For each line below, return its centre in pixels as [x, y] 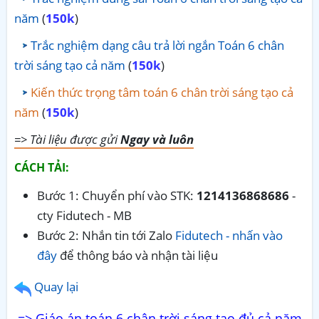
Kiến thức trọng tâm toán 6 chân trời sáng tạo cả [162, 92]
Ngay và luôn [157, 139]
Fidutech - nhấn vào [229, 235]
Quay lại [55, 286]
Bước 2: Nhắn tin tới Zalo [106, 235]
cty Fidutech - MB [84, 215]
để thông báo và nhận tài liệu [137, 255]
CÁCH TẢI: [42, 167]
